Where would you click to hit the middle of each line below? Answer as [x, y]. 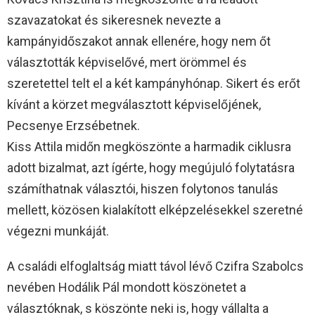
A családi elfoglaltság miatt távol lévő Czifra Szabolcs [155, 266]
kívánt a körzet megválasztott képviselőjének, [134, 105]
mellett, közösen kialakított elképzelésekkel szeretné [155, 210]
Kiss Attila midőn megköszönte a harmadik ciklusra [149, 147]
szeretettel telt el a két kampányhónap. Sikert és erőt [154, 84]
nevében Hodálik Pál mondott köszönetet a [127, 288]
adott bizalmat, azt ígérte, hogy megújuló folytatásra [151, 168]
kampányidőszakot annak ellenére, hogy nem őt [139, 41]
